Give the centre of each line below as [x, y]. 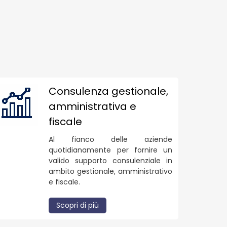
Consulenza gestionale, [109, 91]
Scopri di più [78, 205]
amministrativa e [93, 106]
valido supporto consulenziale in [110, 160]
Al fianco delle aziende [110, 139]
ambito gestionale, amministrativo [110, 171]
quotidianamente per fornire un [110, 150]
